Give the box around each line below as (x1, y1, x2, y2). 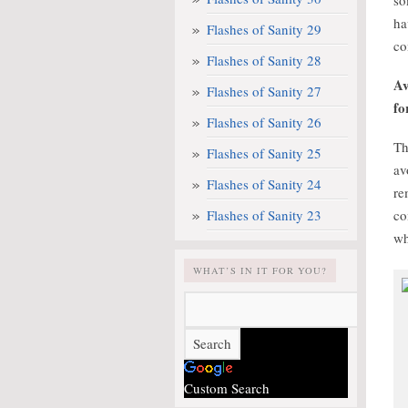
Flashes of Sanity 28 (207, 51, 321, 69)
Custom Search (184, 379, 270, 397)
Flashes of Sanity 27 (207, 82, 321, 100)
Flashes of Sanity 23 (207, 206, 321, 224)
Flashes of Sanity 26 (207, 113, 321, 131)
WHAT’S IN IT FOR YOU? (193, 264, 327, 277)
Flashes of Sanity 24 (207, 175, 321, 193)
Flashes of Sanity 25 (207, 144, 321, 162)
